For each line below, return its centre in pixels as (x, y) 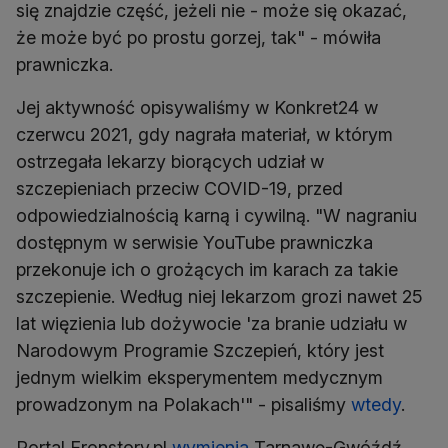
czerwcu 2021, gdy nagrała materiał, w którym (204, 135)
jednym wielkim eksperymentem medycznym (199, 378)
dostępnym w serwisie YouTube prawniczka (194, 243)
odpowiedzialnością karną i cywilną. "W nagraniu (216, 216)
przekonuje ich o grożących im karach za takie (207, 270)
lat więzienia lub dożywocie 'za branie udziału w (211, 324)
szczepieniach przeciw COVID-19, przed (179, 189)
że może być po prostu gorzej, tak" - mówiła (198, 38)
